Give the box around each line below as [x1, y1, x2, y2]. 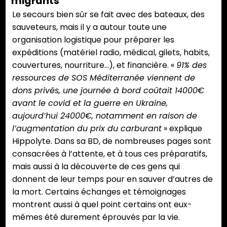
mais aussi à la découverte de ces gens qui [12, 161, 180, 173]
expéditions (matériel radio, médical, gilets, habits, [12, 47, 210, 59]
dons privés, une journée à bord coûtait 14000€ [12, 85, 204, 97]
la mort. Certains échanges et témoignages [12, 186, 186, 198]
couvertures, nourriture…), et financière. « [12, 59, 176, 71]
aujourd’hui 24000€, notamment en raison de [12, 110, 197, 122]
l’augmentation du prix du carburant [12, 123, 162, 135]
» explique [162, 123, 202, 135]
